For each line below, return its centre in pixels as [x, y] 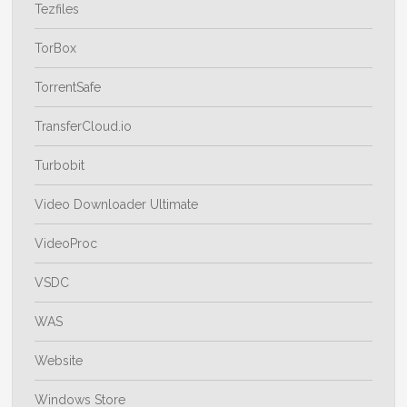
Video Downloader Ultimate [117, 205]
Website [59, 361]
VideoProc [66, 244]
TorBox [56, 49]
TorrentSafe [68, 88]
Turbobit [60, 166]
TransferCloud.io [84, 127]
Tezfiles [57, 10]
